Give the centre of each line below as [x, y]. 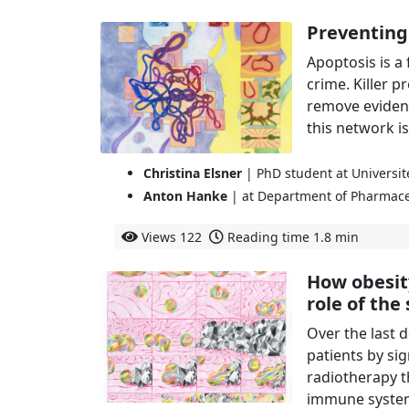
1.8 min [336, 236]
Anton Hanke [185, 195]
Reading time [270, 236]
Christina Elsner [193, 173]
